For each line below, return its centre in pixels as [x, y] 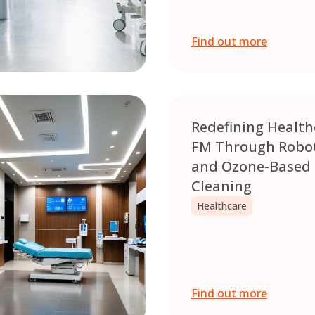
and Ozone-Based [251, 167]
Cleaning [221, 186]
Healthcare [222, 206]
